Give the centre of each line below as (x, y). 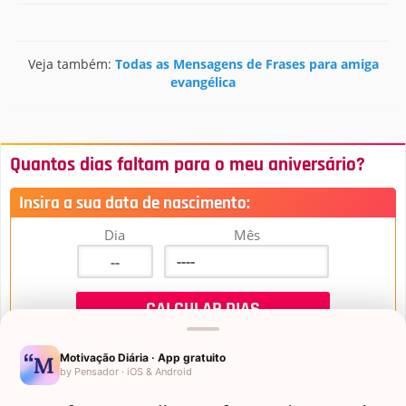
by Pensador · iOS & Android (126, 372)
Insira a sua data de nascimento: (135, 203)
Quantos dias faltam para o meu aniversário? (188, 165)
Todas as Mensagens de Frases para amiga (246, 64)
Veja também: (71, 64)
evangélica (203, 82)
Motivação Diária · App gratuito (143, 358)
